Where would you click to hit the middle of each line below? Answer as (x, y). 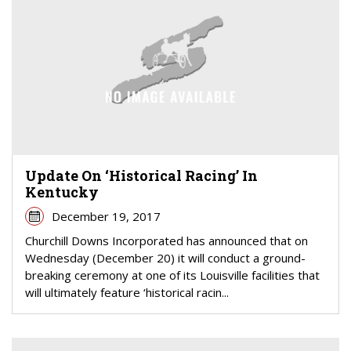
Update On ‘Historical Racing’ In (141, 175)
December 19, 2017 (106, 216)
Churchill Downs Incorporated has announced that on (166, 240)
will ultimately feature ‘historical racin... (127, 292)
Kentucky (62, 192)
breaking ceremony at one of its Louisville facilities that (172, 275)
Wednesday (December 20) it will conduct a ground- (165, 257)
